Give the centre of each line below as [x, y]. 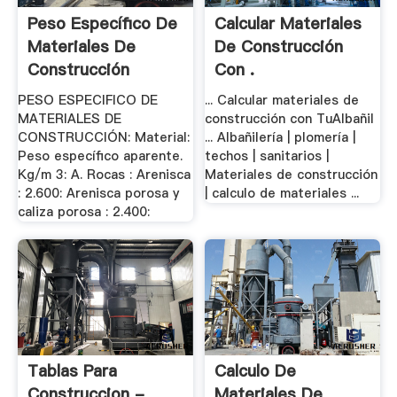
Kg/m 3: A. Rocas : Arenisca [104, 175]
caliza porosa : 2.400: [83, 212]
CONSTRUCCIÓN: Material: [103, 138]
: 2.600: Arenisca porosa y [98, 194]
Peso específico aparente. [100, 156]
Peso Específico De [102, 23]
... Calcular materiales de [282, 101]
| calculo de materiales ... [282, 194]
